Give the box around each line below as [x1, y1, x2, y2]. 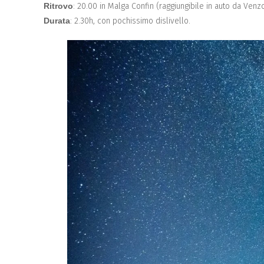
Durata [44, 16, 70, 25]
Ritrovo [44, 1, 73, 11]
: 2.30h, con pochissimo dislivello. [70, 16, 190, 26]
